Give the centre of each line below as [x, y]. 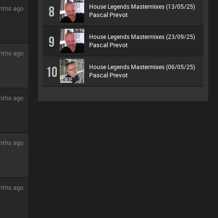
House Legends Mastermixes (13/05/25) [142, 6]
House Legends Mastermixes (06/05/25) [142, 67]
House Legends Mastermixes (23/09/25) [142, 36]
